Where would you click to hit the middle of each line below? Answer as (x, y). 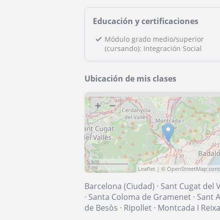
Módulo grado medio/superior (154, 39)
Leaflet (147, 169)
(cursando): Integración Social (153, 48)
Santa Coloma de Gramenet (140, 197)
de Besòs (101, 208)
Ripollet (138, 208)
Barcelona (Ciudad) (120, 186)
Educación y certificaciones (146, 21)
